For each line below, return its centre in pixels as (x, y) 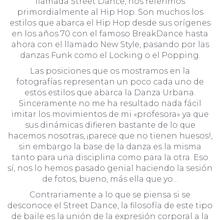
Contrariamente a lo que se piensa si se (110, 194)
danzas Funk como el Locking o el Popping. (110, 55)
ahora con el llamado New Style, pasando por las (110, 44)
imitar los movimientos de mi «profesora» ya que (110, 114)
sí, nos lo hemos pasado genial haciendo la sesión (110, 168)
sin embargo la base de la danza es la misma (110, 146)
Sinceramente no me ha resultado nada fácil (110, 103)
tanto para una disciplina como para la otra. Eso (110, 157)
